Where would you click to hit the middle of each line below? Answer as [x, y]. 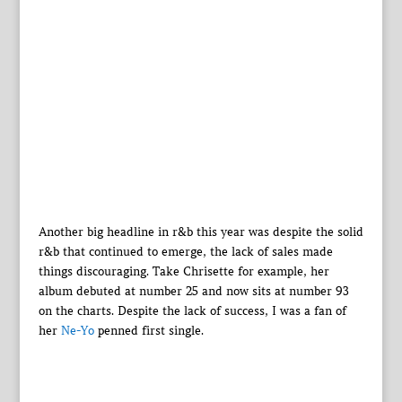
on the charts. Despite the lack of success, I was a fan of [192, 311]
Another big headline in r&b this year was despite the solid [201, 232]
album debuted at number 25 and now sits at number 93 [193, 291]
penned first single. [149, 331]
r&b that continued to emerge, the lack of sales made [185, 252]
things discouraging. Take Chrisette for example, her [184, 271]
